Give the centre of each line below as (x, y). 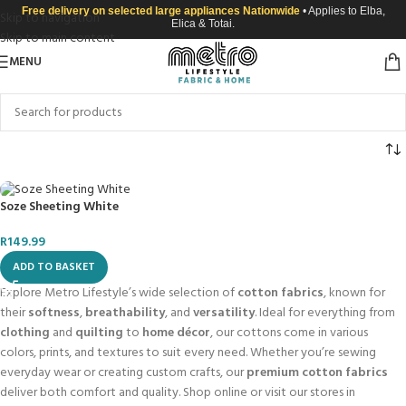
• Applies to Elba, (343, 10)
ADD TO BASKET (54, 268)
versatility (224, 314)
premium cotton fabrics (317, 373)
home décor (176, 333)
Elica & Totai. (203, 23)
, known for (354, 294)
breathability (125, 314)
